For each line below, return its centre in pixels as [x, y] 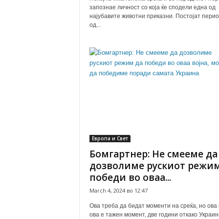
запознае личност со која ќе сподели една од [152, 7]
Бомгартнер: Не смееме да [153, 154]
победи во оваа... [130, 177]
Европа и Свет [110, 138]
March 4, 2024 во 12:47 [118, 190]
